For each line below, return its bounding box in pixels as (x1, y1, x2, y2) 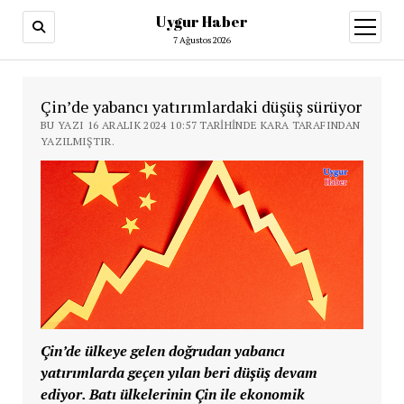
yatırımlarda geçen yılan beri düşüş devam (40, 362, 317, 382)
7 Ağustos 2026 (173, 34, 231, 46)
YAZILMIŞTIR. (40, 134, 115, 148)
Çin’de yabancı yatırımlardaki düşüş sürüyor (40, 96, 362, 117)
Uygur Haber (156, 12, 248, 32)
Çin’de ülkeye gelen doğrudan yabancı (40, 340, 285, 361)
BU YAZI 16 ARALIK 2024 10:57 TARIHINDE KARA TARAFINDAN (40, 118, 361, 132)
